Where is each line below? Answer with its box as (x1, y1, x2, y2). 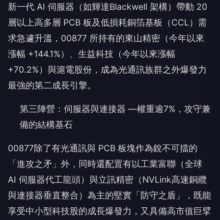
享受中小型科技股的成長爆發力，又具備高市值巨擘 (8, 206, 211, 217)
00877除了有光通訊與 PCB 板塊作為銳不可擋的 (8, 143, 197, 154)
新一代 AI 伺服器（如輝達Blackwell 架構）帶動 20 (8, 1, 207, 12)
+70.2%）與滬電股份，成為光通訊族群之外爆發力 (8, 64, 207, 75)
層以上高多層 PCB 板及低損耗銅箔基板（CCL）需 (8, 17, 207, 28)
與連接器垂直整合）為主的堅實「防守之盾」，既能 (8, 190, 211, 201)
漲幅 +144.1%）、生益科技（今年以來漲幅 (8, 49, 175, 59)
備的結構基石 (20, 119, 73, 130)
